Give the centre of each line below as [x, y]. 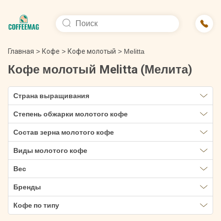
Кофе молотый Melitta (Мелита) [100, 70]
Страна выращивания [51, 96]
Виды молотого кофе [50, 150]
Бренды [27, 187]
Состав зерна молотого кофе [64, 132]
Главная [21, 51]
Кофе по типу [36, 205]
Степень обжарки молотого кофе [71, 114]
